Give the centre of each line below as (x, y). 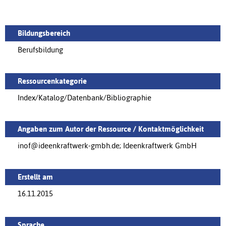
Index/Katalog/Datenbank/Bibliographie (84, 97)
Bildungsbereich (44, 33)
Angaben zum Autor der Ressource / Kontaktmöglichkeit (111, 129)
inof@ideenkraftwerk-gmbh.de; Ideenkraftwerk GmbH (107, 145)
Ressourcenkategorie (52, 81)
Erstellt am (35, 177)
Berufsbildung (40, 49)
